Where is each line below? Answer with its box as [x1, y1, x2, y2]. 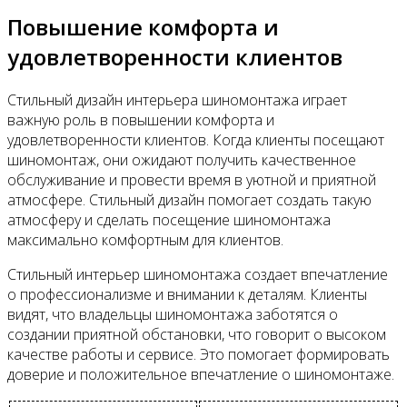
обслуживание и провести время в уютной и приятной [7, 170, 376, 191]
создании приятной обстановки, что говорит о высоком [7, 324, 386, 345]
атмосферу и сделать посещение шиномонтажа [7, 210, 331, 231]
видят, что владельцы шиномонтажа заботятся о [7, 304, 338, 325]
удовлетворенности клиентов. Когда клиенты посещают [7, 130, 384, 151]
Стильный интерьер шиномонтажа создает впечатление [7, 264, 388, 285]
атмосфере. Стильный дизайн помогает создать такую [7, 190, 372, 211]
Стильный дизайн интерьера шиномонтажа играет [7, 90, 347, 111]
